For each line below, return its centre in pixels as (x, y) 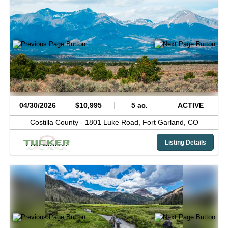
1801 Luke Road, (113, 122)
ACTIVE (190, 105)
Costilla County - (57, 122)
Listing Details (185, 142)
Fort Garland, (165, 122)
